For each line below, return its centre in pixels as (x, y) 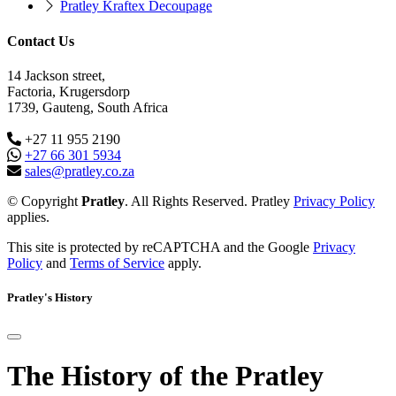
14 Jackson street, (56, 75)
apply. (183, 263)
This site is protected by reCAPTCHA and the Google (160, 247)
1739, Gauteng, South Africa (88, 107)
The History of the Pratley (165, 375)
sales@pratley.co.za (80, 171)
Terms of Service (117, 263)
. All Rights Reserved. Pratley (209, 201)
